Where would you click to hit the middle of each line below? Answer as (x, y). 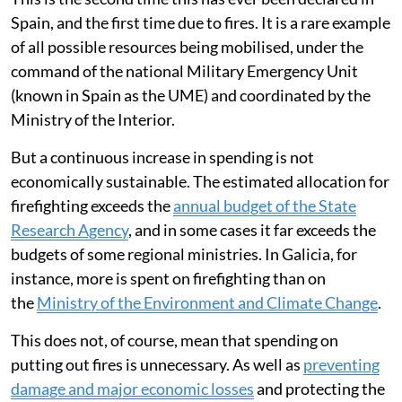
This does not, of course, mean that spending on (175, 341)
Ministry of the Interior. (93, 120)
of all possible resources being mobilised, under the (187, 47)
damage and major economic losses (132, 389)
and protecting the (319, 389)
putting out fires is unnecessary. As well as (157, 365)
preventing (341, 365)
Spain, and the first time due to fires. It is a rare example (201, 23)
